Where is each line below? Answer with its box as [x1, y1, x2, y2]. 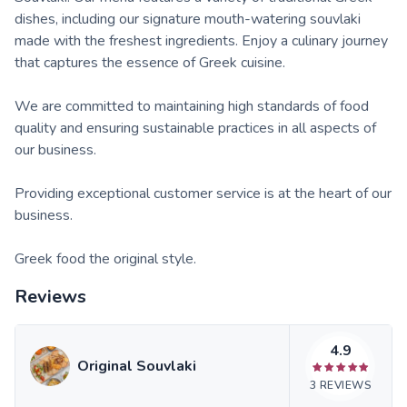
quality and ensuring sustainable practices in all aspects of [15, 118, 376, 139]
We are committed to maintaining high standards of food [15, 96, 369, 117]
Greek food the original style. [15, 249, 196, 270]
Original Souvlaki [77, 356, 196, 377]
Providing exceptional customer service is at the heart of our [15, 184, 392, 204]
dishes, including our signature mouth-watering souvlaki [15, 9, 361, 30]
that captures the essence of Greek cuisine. [15, 53, 285, 74]
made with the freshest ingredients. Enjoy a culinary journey [15, 31, 388, 52]
